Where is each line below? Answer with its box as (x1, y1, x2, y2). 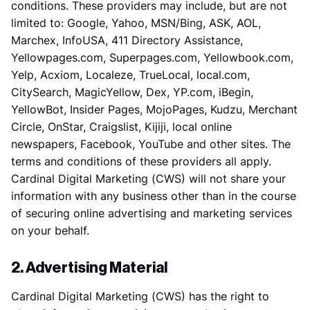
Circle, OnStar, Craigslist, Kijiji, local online (11, 120, 232, 134)
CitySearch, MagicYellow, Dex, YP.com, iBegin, (11, 85, 253, 99)
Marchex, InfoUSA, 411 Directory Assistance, (11, 33, 243, 47)
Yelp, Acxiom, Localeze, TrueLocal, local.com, (11, 68, 250, 82)
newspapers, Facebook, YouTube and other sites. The (11, 137, 291, 151)
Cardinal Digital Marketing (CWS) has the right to (11, 289, 269, 303)
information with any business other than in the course (11, 189, 296, 203)
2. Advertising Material (11, 260, 167, 275)
